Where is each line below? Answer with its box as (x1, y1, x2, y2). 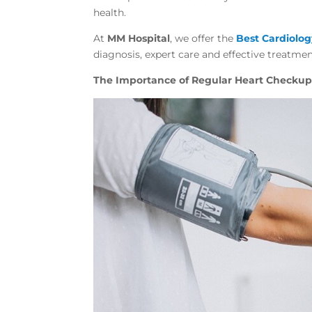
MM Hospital (107, 31, 171, 45)
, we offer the (170, 31, 237, 45)
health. (93, 6, 127, 19)
